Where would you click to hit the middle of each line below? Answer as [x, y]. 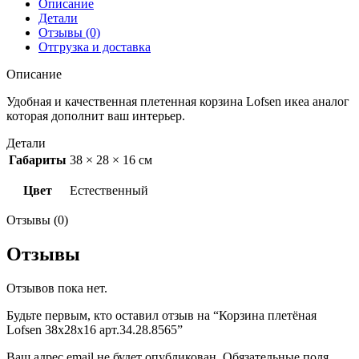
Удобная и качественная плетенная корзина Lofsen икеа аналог [178, 101]
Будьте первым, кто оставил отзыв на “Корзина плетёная [161, 315]
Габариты [38, 159]
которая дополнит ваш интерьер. [96, 115]
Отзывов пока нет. [57, 288]
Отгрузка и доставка [95, 46]
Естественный [109, 190]
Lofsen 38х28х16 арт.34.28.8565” [95, 329]
